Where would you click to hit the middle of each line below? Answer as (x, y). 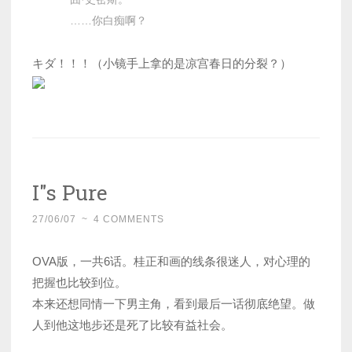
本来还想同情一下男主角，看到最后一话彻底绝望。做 (174, 304)
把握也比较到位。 (79, 283)
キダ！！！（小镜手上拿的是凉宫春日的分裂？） (162, 64)
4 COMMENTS (129, 220)
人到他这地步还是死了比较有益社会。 (132, 325)
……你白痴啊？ (108, 21)
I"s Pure (70, 192)
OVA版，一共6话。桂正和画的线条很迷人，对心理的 (171, 262)
